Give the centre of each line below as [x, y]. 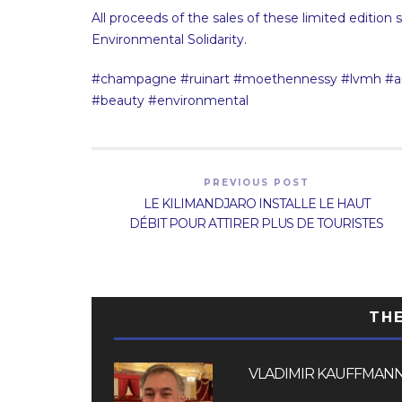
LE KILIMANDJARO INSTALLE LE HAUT [256, 204]
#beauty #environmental [170, 100]
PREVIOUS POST [256, 183]
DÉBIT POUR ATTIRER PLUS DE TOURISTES [257, 223]
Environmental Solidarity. [169, 39]
